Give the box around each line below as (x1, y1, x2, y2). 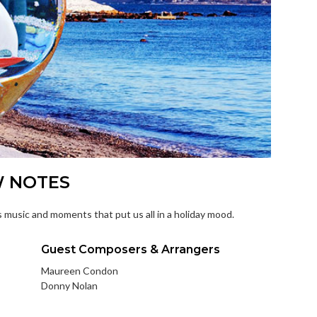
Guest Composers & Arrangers (41, 242, 221, 256)
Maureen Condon (41, 264, 119, 277)
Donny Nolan (41, 279, 98, 292)
